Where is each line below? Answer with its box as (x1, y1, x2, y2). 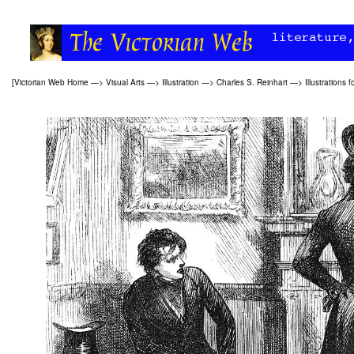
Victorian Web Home (14, 77, 88, 88)
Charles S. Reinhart (217, 77, 288, 88)
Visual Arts (106, 77, 145, 88)
